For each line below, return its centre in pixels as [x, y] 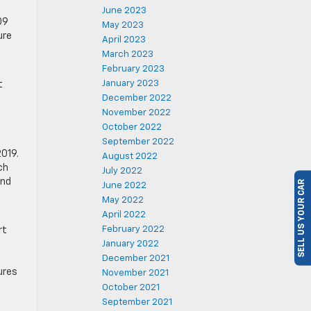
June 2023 [124, 11]
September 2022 [138, 142]
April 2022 [124, 215]
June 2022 [124, 186]
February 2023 [133, 69]
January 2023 [131, 84]
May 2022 [123, 200]
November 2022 [136, 113]
